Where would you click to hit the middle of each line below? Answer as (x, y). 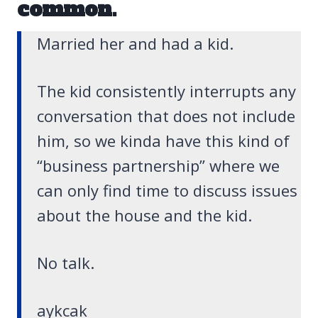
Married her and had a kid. (135, 44)
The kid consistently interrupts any (166, 91)
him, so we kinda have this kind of (163, 141)
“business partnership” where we (158, 166)
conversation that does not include (166, 116)
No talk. (66, 263)
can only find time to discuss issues (167, 191)
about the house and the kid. (144, 215)
